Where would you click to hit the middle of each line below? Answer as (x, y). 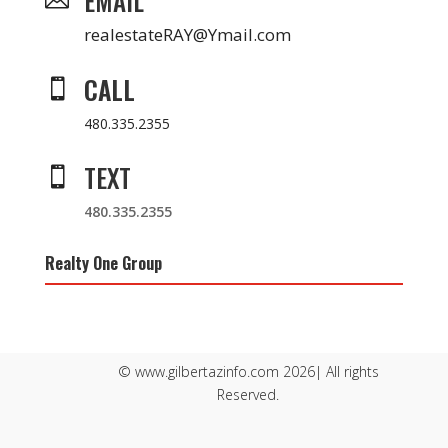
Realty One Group (103, 263)
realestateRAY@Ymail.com (187, 35)
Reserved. (248, 395)
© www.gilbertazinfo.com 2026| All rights (248, 372)
